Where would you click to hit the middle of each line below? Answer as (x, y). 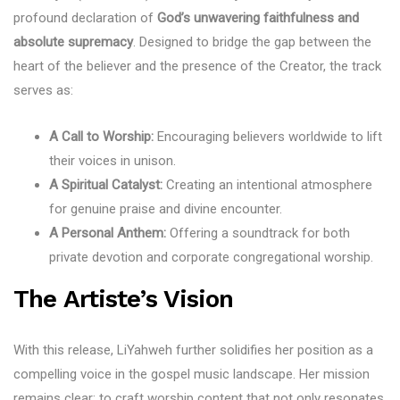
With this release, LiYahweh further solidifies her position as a (193, 350)
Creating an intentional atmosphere (267, 185)
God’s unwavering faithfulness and (258, 18)
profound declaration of (85, 18)
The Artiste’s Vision (124, 299)
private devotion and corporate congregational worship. (211, 258)
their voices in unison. (112, 161)
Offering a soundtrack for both (258, 233)
